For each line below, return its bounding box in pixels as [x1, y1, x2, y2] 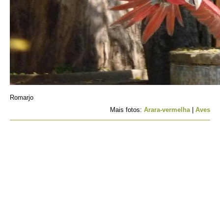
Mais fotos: [110, 106, 144, 113]
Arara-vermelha [144, 106, 190, 113]
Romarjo [10, 94, 33, 101]
